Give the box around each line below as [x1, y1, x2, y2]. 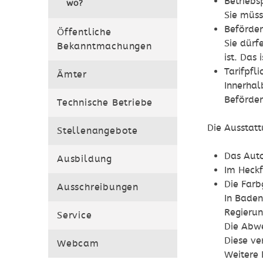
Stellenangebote [57, 125, 138, 137]
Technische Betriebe [57, 97, 153, 109]
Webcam [57, 238, 99, 249]
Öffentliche [57, 26, 112, 38]
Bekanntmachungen [57, 41, 152, 52]
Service [57, 210, 92, 221]
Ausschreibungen [57, 181, 139, 193]
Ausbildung [57, 153, 112, 165]
